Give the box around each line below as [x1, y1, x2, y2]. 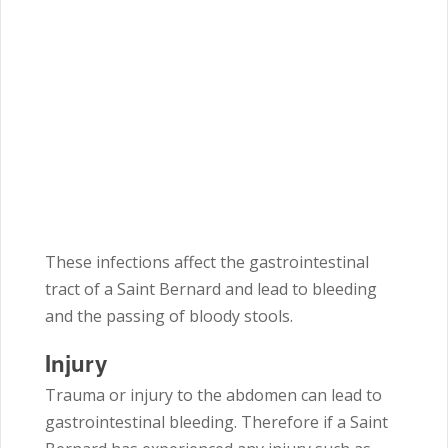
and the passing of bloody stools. [45, 305, 293, 328]
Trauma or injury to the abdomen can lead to [45, 384, 382, 407]
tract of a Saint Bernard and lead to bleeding [45, 278, 377, 301]
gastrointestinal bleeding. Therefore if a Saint [45, 411, 388, 434]
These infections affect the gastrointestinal [45, 251, 369, 274]
